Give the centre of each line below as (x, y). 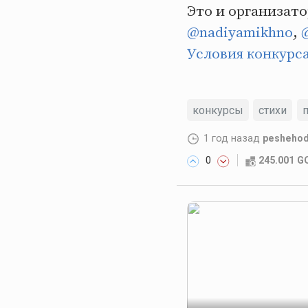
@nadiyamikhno (240, 33)
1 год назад (232, 139)
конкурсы (218, 110)
